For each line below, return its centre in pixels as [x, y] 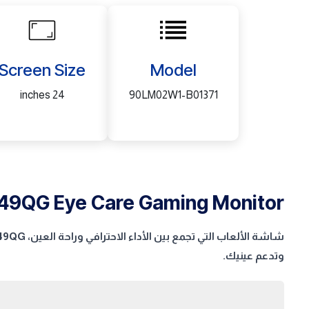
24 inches [58, 95]
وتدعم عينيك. [253, 256]
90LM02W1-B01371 [173, 95]
